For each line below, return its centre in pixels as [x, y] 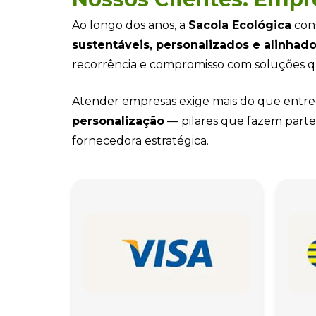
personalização [118, 121]
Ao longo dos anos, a [130, 25]
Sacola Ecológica [240, 25]
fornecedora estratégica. [140, 140]
